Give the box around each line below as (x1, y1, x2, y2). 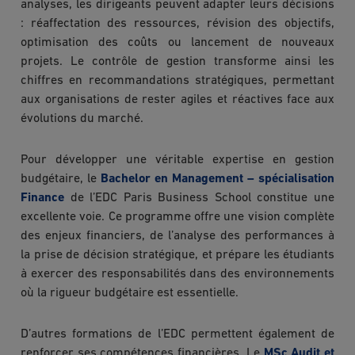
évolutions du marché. (21, 112, 143, 125)
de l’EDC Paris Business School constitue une (64, 191, 334, 204)
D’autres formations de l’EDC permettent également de (21, 327, 334, 341)
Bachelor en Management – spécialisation (101, 172, 334, 185)
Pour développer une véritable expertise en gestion (21, 153, 334, 166)
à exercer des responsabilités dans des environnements (21, 267, 334, 281)
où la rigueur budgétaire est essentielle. (21, 286, 239, 300)
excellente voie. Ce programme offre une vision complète (21, 210, 334, 223)
